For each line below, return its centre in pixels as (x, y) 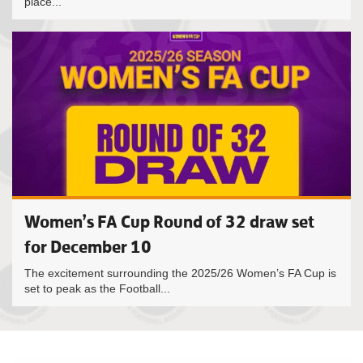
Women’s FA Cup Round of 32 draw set (169, 222)
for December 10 (88, 247)
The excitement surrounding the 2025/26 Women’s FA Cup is (180, 273)
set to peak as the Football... (97, 288)
